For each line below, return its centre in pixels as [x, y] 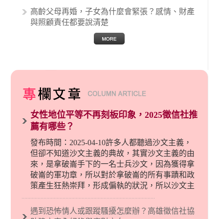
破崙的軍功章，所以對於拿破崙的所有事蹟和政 [113, 175]
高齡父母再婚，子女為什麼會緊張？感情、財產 [113, 12]
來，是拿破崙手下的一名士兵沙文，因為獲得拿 [113, 164]
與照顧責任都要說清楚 [70, 22]
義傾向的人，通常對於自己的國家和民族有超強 [113, 207]
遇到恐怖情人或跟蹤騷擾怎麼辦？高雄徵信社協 [113, 211]
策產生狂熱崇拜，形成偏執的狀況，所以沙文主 [113, 186]
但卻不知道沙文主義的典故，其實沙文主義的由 [113, 153]
